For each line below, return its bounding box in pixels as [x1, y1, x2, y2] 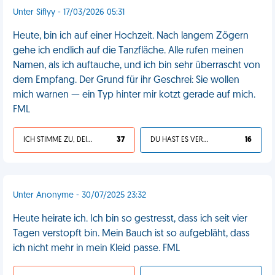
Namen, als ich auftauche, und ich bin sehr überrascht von [13, 61, 260, 71]
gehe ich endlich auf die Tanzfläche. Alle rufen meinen [13, 46, 244, 56]
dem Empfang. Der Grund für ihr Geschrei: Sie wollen [13, 76, 239, 85]
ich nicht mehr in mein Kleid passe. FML [13, 244, 180, 254]
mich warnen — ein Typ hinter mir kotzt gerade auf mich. [13, 90, 255, 100]
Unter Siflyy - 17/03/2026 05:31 [13, 8, 125, 17]
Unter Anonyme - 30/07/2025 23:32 [13, 191, 146, 200]
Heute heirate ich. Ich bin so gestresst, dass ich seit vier [13, 214, 247, 224]
